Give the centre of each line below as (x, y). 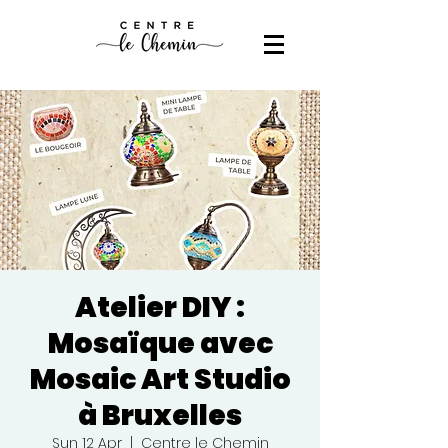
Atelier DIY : (160, 307)
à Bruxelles (160, 415)
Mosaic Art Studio (160, 379)
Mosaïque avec (160, 343)
